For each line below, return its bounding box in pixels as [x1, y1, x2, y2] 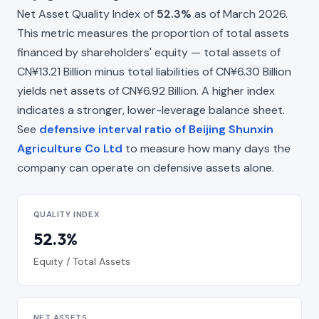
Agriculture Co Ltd [17, 140, 122, 156]
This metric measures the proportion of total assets [17, 25, 289, 41]
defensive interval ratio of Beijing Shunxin [39, 121, 273, 137]
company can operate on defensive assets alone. [17, 159, 274, 175]
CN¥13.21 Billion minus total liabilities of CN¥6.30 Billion [17, 63, 291, 79]
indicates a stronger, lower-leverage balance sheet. [17, 102, 285, 117]
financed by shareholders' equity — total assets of [17, 44, 281, 60]
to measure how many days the [122, 140, 291, 156]
